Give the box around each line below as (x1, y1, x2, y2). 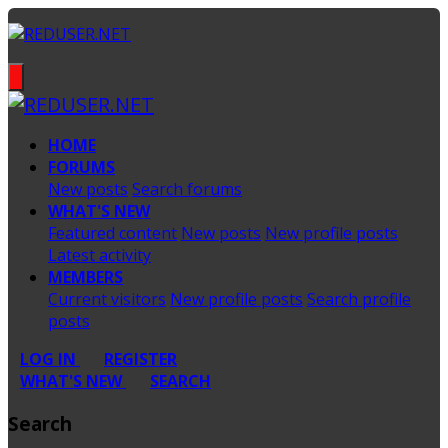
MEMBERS (48, 266, 123, 288)
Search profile (307, 288, 411, 310)
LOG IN (20, 348, 76, 370)
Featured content (48, 222, 177, 244)
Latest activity (48, 244, 151, 266)
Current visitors (48, 288, 166, 310)
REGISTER (104, 348, 177, 370)
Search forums (132, 178, 242, 200)
